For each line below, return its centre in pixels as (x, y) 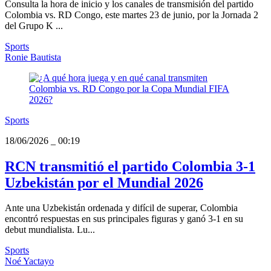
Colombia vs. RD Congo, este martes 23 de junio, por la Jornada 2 (132, 15)
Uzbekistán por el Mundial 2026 (104, 182)
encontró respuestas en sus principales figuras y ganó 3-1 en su (124, 219)
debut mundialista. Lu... (50, 230)
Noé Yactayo (29, 261)
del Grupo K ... (34, 25)
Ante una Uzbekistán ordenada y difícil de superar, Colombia (121, 208)
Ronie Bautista (33, 57)
